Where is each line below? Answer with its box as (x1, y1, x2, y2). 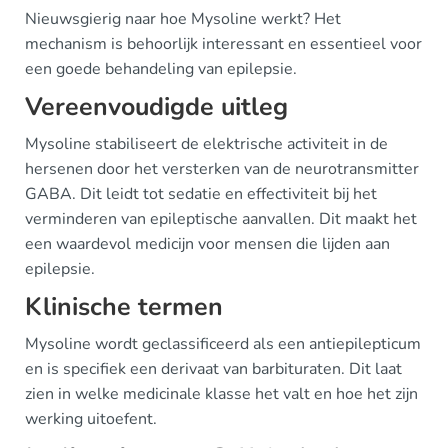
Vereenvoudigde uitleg (25, 89, 288, 124)
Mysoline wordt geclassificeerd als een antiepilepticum (25, 332, 421, 355)
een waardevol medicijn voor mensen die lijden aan (25, 232, 390, 255)
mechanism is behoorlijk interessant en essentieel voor (25, 32, 422, 55)
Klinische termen (25, 289, 223, 324)
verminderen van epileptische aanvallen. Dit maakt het (25, 207, 417, 230)
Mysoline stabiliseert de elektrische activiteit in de (25, 132, 388, 155)
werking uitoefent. (25, 407, 157, 430)
